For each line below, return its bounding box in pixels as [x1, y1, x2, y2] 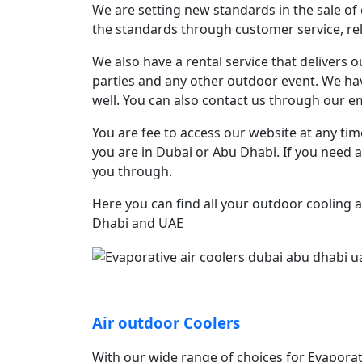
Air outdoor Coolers [92, 312, 240, 333]
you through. [92, 162, 172, 180]
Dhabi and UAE [92, 214, 183, 232]
